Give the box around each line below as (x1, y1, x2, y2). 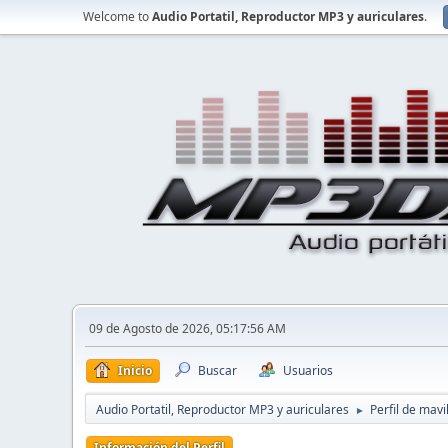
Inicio (118, 362, 152, 379)
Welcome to (83, 8, 152, 25)
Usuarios (283, 362, 333, 379)
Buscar (198, 362, 237, 379)
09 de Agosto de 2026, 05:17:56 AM (89, 320, 286, 337)
